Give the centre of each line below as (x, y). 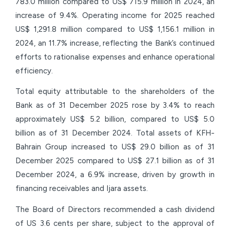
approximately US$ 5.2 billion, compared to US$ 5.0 (115, 119)
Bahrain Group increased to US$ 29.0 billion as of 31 (115, 147)
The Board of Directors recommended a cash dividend (115, 209)
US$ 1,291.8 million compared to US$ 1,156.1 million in (115, 29)
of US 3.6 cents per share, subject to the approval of (115, 223)
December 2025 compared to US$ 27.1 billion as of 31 (115, 161)
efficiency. (34, 71)
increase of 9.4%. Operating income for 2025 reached (115, 15)
